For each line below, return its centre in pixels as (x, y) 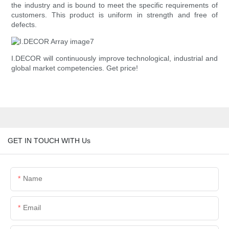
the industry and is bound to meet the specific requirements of (114, 5)
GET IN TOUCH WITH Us (49, 140)
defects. (24, 25)
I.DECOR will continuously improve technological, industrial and (114, 59)
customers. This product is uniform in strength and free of (114, 15)
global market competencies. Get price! (75, 68)
